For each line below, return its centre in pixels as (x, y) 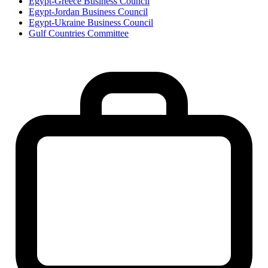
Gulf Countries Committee (79, 33)
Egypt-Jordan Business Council (88, 12)
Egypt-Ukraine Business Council (91, 23)
